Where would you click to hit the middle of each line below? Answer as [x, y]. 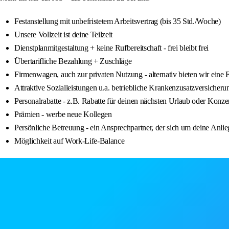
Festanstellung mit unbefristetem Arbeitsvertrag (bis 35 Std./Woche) [118, 21]
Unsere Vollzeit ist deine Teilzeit [64, 35]
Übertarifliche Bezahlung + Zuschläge [73, 61]
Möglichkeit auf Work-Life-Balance [70, 141]
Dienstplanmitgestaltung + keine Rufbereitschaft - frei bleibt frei [111, 48]
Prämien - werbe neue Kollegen [63, 114]
